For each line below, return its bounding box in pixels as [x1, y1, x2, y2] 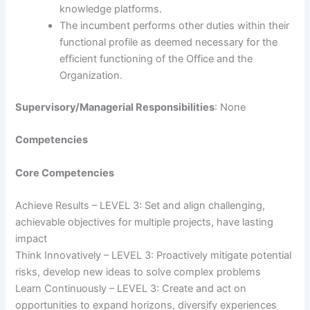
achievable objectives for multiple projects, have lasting [15, 216, 274, 229]
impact [15, 232, 48, 246]
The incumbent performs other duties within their [60, 19, 290, 33]
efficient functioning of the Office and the [60, 53, 253, 66]
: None [215, 101, 246, 114]
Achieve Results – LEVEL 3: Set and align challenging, [15, 199, 266, 212]
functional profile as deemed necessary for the [60, 36, 278, 49]
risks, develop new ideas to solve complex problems [15, 266, 262, 279]
